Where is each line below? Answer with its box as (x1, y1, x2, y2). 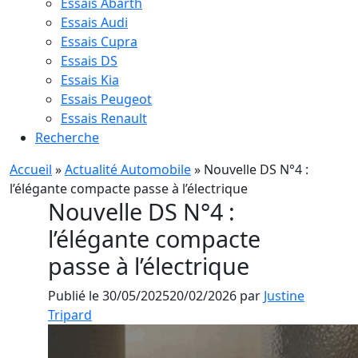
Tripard (48, 306, 92, 324)
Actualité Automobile (65, 161, 191, 178)
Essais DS (61, 52, 117, 70)
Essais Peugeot (61, 90, 152, 108)
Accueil (10, 161, 52, 178)
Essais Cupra (61, 33, 137, 50)
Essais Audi (61, 14, 128, 31)
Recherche (35, 129, 99, 146)
